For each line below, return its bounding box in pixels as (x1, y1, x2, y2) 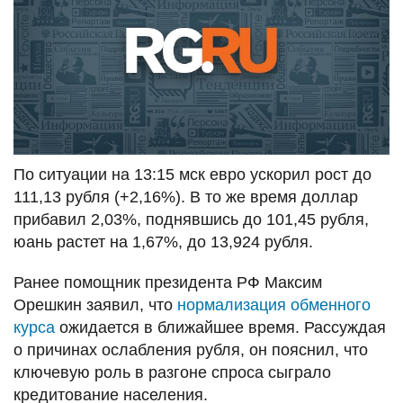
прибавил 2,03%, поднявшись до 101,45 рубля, (13, 210, 369, 228)
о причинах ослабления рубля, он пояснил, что (13, 340, 368, 359)
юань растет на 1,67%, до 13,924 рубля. (13, 232, 313, 251)
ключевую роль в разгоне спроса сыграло (13, 363, 331, 381)
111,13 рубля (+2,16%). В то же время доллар (13, 187, 358, 206)
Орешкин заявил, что (13, 295, 177, 314)
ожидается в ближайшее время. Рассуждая (55, 318, 386, 336)
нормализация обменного (177, 295, 371, 314)
